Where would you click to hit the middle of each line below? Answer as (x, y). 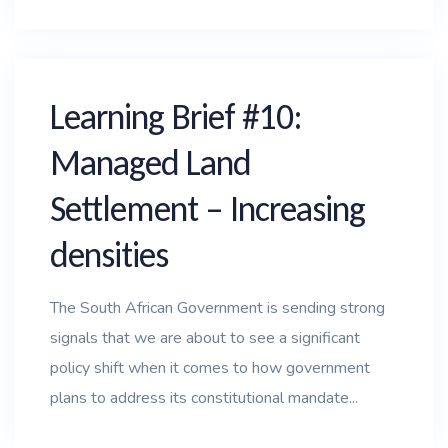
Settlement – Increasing (207, 209)
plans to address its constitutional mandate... (204, 398)
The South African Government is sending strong (217, 308)
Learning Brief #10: (176, 117)
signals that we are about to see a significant (205, 338)
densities (109, 255)
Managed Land (150, 163)
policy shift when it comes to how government (210, 368)
